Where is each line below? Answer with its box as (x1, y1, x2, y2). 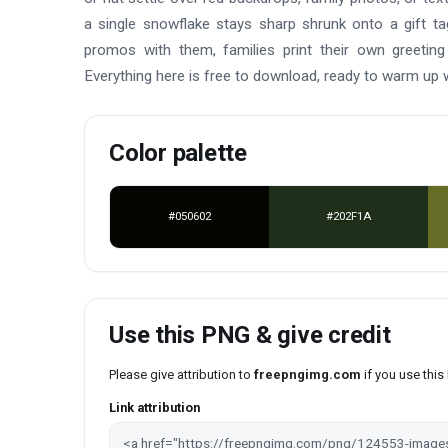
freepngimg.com (254, 367, 361, 383)
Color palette (109, 139, 247, 168)
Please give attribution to (109, 367, 254, 383)
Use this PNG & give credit (109, 321, 391, 350)
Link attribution (109, 400, 200, 416)
